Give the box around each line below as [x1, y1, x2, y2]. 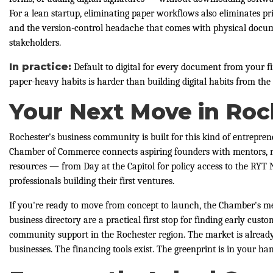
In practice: [9, 60, 71, 73]
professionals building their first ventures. [9, 175, 174, 186]
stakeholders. [9, 37, 61, 48]
